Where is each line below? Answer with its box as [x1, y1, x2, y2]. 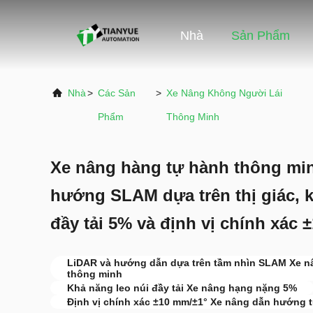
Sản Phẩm [231, 29, 290, 43]
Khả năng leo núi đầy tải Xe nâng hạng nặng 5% [67, 282, 297, 293]
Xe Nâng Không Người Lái [166, 87, 283, 99]
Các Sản [98, 87, 136, 99]
